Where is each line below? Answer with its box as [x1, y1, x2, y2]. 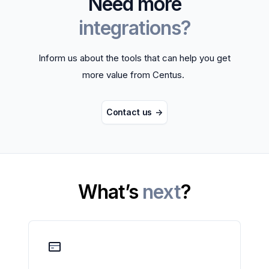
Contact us [106, 107, 153, 117]
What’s [78, 180, 142, 204]
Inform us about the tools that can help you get [38, 52, 231, 64]
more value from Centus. [82, 69, 184, 80]
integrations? [78, 16, 191, 40]
